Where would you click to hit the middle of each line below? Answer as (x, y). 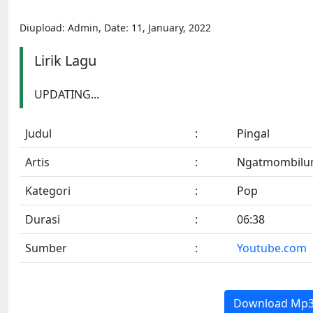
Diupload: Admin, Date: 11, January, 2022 (115, 27)
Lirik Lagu (65, 60)
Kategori (48, 190)
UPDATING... (67, 94)
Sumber (46, 248)
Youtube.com (272, 248)
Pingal (253, 133)
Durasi (43, 219)
